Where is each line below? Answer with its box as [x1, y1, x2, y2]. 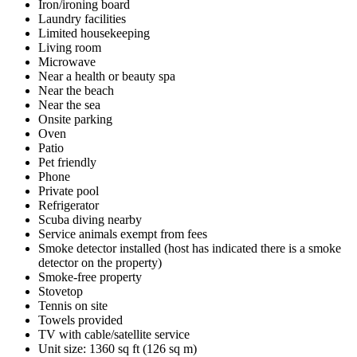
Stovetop [38, 284, 83, 298]
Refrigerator [38, 198, 99, 212]
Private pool [38, 183, 99, 198]
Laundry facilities [38, 11, 126, 25]
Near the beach [38, 83, 114, 97]
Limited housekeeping [38, 25, 150, 40]
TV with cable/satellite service [38, 327, 190, 341]
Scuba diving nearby [38, 212, 142, 226]
